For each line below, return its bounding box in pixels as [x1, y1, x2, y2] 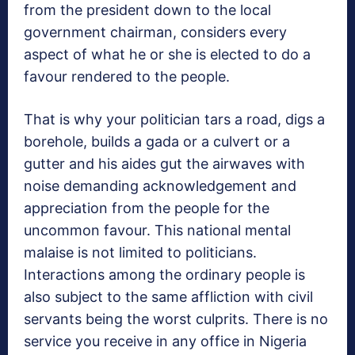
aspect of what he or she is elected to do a [24, 46, 311, 63]
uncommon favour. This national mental [24, 222, 291, 239]
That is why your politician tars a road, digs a [24, 111, 325, 128]
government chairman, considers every [24, 24, 287, 41]
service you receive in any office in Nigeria [24, 333, 307, 350]
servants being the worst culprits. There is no [24, 311, 328, 328]
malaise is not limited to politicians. [24, 244, 257, 261]
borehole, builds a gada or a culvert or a [24, 133, 290, 151]
